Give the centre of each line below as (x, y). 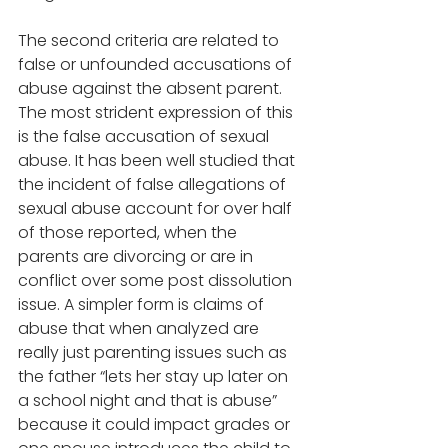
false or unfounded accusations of (157, 65)
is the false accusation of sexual (145, 137)
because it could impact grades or (156, 425)
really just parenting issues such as (154, 353)
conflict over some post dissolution (157, 281)
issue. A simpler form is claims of (143, 305)
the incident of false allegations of (154, 185)
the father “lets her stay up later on (155, 377)
